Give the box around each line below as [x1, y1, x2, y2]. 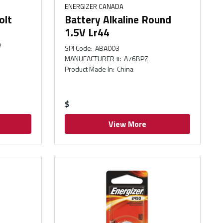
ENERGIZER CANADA [65, 1, 124, 11]
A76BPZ [123, 53, 148, 64]
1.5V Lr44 [65, 24, 110, 40]
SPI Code [65, 42, 92, 53]
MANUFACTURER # [65, 53, 120, 64]
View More [109, 117, 147, 130]
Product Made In [65, 63, 113, 74]
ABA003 [95, 42, 119, 53]
